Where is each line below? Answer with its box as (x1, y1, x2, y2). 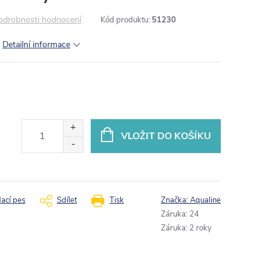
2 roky (189, 223, 212, 233)
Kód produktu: (100, 15, 150, 25)
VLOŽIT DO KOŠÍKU (120, 129, 211, 143)
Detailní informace (2, 39, 70, 50)
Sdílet (57, 195, 77, 206)
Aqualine (190, 195, 221, 206)
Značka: (161, 195, 190, 206)
